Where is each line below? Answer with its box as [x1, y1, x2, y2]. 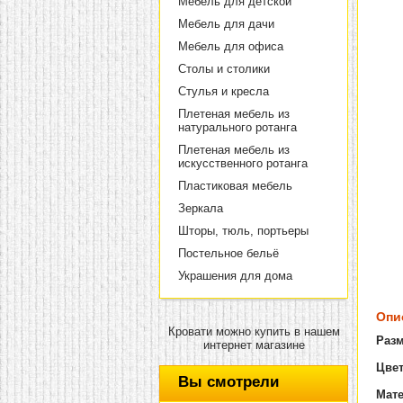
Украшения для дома [178, 269, 292, 282]
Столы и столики [178, 62, 270, 76]
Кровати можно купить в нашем [167, 325, 340, 338]
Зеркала [178, 201, 223, 215]
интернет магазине [202, 338, 305, 352]
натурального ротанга [178, 121, 297, 134]
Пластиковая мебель [178, 179, 292, 193]
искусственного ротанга [178, 157, 308, 170]
